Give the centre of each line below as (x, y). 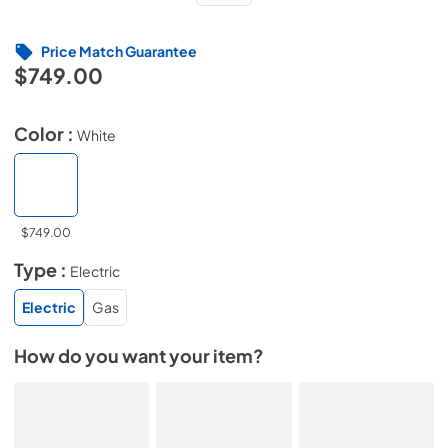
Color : (45, 133)
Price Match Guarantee (119, 51)
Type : (42, 270)
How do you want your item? (139, 355)
